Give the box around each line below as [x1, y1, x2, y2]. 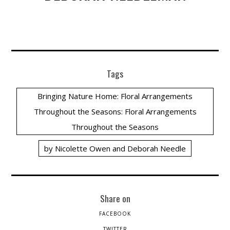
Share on [100, 191, 130, 205]
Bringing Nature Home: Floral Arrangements [37, 91, 193, 102]
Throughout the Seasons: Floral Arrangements [33, 106, 197, 117]
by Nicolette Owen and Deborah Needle [44, 143, 186, 154]
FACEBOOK [99, 210, 131, 218]
